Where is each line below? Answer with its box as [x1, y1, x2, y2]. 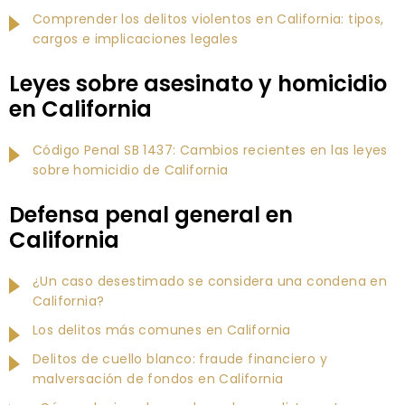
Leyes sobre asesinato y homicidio [9, 68, 387, 99]
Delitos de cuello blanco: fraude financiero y [33, 349, 327, 368]
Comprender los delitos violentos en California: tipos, [33, 9, 384, 28]
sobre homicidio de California [33, 160, 229, 179]
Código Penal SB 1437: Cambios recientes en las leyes [33, 140, 388, 159]
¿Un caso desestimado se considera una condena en [33, 271, 388, 290]
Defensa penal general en [9, 199, 293, 230]
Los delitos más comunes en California [33, 320, 291, 339]
